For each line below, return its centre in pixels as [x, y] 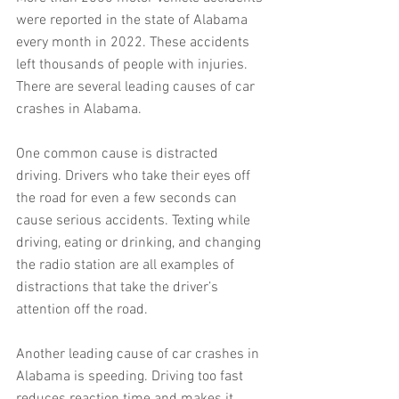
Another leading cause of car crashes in [139, 355]
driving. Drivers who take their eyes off [135, 177]
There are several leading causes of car [137, 88]
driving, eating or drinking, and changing [140, 244]
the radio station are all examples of [127, 266]
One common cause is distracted [119, 155]
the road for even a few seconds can [128, 199]
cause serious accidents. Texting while [135, 221]
